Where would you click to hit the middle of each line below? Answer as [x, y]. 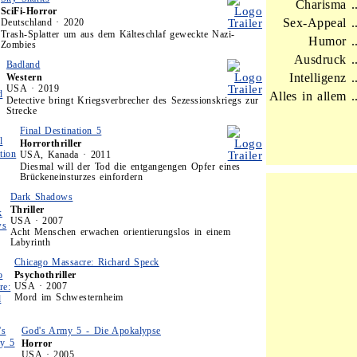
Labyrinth [31, 242]
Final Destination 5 [61, 131]
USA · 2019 [33, 88]
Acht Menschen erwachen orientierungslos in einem [121, 232]
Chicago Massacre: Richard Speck [87, 262]
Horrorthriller [51, 143]
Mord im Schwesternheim [69, 297]
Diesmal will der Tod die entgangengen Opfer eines [130, 167]
